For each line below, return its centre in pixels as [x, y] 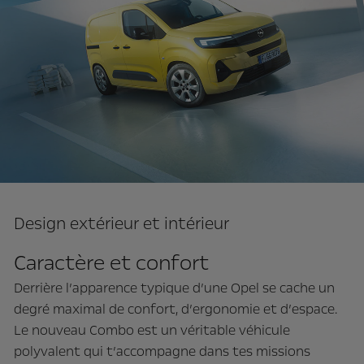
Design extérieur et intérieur [121, 223]
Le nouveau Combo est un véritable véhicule [152, 330]
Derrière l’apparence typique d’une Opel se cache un [174, 288]
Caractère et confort [111, 262]
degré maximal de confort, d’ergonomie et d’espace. [175, 309]
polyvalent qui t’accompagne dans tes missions [162, 351]
